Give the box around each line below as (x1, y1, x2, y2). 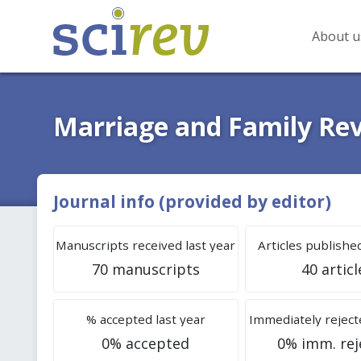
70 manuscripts (91, 259, 200, 279)
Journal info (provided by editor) (52, 190, 331, 213)
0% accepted (102, 333, 190, 353)
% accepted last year (85, 310, 205, 327)
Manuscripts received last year (56, 236, 236, 253)
